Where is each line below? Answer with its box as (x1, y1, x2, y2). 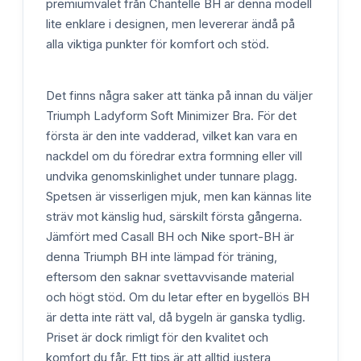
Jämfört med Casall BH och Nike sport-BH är (46, 229, 294, 244)
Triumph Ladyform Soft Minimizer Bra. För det (46, 108, 297, 123)
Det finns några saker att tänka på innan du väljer (46, 88, 313, 103)
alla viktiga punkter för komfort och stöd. (46, 37, 269, 52)
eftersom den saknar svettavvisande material (46, 269, 294, 284)
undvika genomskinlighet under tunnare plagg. (46, 168, 297, 184)
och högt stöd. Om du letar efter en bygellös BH (46, 289, 309, 305)
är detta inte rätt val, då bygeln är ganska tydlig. (46, 309, 305, 325)
